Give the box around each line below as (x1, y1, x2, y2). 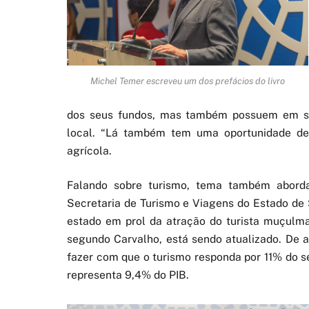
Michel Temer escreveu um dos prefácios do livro (90, 75, 285, 86)
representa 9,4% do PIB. (67, 268, 189, 282)
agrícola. (67, 144, 112, 158)
